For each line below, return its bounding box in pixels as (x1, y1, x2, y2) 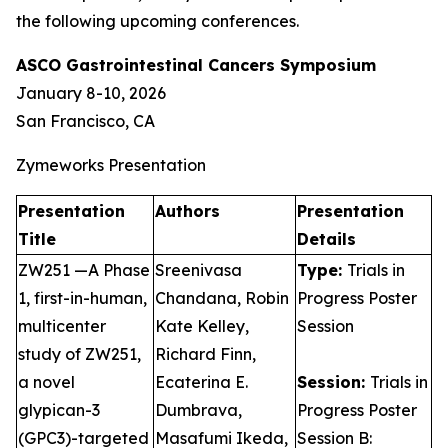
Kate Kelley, (155, 316, 249, 336)
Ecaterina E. (155, 372, 248, 392)
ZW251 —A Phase (18, 260, 150, 280)
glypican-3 (18, 400, 100, 420)
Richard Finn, (155, 344, 256, 364)
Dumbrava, (155, 400, 242, 420)
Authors (155, 201, 220, 221)
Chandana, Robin (155, 288, 289, 308)
